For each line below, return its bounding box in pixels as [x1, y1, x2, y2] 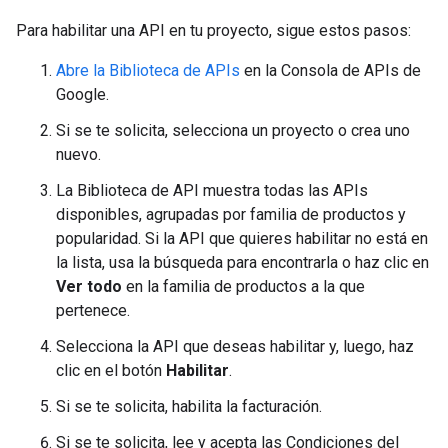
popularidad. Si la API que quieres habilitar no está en [56, 229, 428, 248]
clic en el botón [56, 361, 166, 380]
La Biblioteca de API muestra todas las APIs [56, 181, 368, 200]
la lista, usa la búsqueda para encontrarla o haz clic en [56, 253, 429, 272]
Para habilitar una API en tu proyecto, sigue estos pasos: [16, 21, 411, 40]
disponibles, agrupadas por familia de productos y [56, 205, 406, 224]
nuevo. [56, 145, 101, 164]
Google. [56, 85, 109, 104]
